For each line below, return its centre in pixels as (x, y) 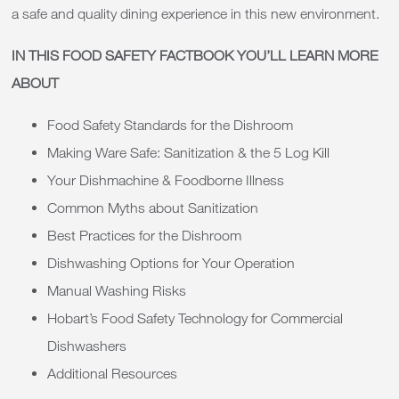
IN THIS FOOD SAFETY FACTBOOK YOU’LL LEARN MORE (195, 55)
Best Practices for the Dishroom (144, 235)
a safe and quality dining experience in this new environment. (195, 13)
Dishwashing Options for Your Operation (171, 263)
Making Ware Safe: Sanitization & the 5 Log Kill (188, 152)
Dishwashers (87, 346)
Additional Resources (112, 373)
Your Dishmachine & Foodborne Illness (166, 180)
